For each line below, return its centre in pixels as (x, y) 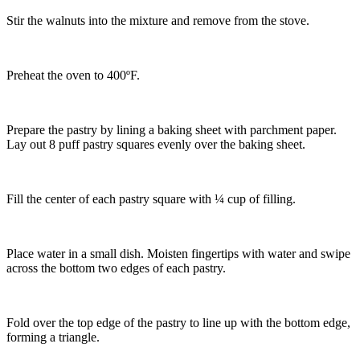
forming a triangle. (53, 337)
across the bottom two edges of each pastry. (116, 268)
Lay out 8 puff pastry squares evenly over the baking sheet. (156, 145)
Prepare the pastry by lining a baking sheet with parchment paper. (172, 130)
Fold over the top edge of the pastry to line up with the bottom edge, (178, 323)
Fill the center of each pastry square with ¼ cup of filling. (151, 199)
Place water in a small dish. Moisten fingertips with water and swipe (178, 254)
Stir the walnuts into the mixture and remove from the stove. (158, 21)
